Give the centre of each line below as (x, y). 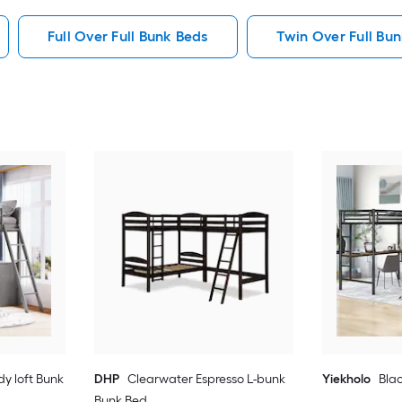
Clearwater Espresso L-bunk (206, 379)
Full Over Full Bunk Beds (127, 36)
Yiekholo (347, 379)
